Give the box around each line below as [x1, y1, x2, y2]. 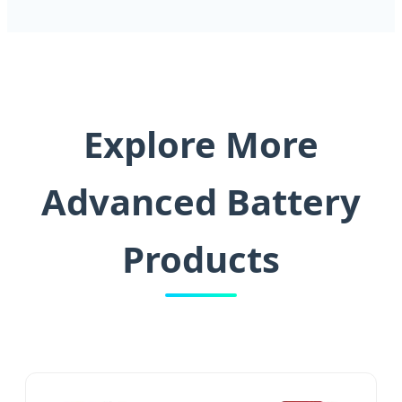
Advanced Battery [41, 177, 361, 227]
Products [122, 234, 280, 284]
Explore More [83, 119, 319, 170]
